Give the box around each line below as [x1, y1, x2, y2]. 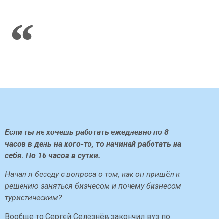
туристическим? [5, 193, 62, 203]
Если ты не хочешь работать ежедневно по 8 [5, 127, 169, 137]
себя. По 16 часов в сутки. [5, 151, 101, 160]
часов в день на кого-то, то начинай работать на [5, 139, 181, 149]
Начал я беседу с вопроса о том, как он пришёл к [5, 170, 180, 179]
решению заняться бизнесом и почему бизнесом [5, 181, 181, 191]
